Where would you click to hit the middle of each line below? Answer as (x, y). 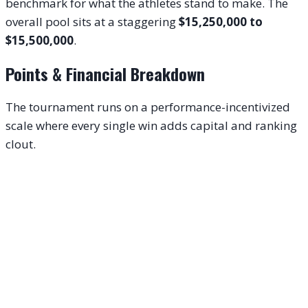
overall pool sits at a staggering (92, 22)
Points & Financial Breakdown (105, 74)
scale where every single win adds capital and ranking (151, 126)
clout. (21, 144)
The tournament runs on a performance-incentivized (148, 107)
